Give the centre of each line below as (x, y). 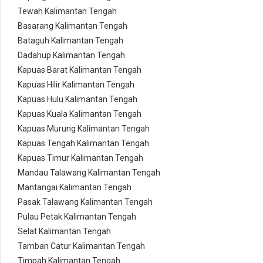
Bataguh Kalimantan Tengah (70, 41)
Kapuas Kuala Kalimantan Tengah (80, 114)
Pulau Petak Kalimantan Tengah (77, 217)
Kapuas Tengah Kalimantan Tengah (83, 144)
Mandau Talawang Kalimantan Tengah (89, 173)
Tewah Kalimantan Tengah (67, 11)
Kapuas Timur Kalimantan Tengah (80, 158)
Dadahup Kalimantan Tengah (71, 55)
